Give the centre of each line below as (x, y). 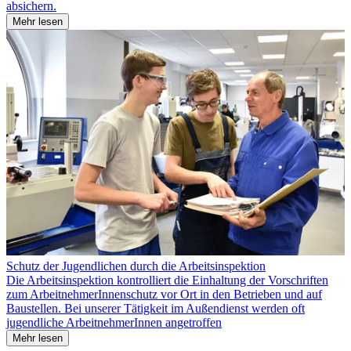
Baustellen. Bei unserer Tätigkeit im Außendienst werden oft (156, 308)
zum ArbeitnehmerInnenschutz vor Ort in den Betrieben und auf (164, 294)
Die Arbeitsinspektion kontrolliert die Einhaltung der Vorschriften (167, 280)
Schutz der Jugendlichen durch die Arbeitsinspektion (136, 266)
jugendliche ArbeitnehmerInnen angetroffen (114, 322)
